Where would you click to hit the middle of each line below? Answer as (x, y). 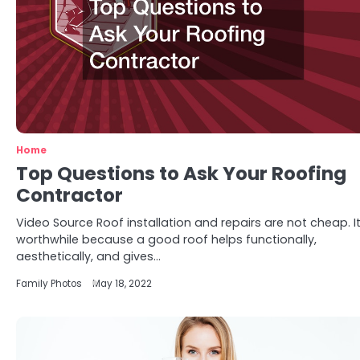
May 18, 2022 (122, 284)
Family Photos (49, 284)
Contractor (70, 195)
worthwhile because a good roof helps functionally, (166, 239)
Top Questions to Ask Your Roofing (181, 174)
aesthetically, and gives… (88, 256)
